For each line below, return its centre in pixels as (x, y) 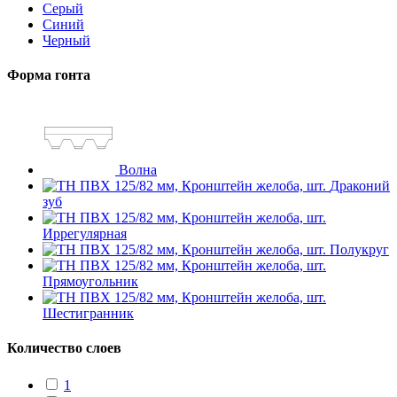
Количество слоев (64, 348)
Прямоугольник (90, 282)
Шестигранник (88, 314)
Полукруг (359, 250)
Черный (66, 40)
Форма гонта (49, 74)
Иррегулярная (85, 234)
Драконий (360, 186)
